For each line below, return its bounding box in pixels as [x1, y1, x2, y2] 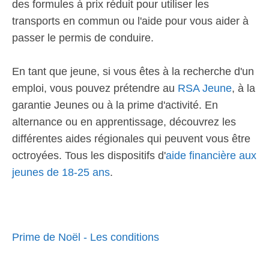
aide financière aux [166, 150, 256, 162]
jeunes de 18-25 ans [12, 166, 110, 178]
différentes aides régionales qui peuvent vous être [12, 133, 250, 145]
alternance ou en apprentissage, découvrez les [12, 116, 236, 128]
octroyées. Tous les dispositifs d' [12, 150, 166, 162]
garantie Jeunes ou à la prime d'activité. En [12, 99, 218, 111]
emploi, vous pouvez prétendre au [12, 82, 178, 94]
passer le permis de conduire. [12, 32, 154, 44]
